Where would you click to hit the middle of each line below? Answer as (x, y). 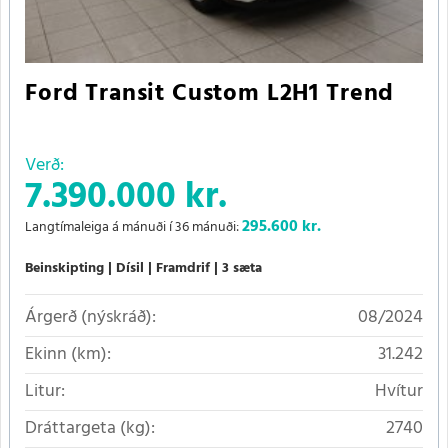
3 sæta (242, 269)
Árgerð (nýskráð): (90, 318)
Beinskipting (64, 269)
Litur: (45, 392)
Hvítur (399, 392)
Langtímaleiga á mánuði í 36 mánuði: (133, 228)
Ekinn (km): (68, 355)
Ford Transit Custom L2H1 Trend (210, 94)
